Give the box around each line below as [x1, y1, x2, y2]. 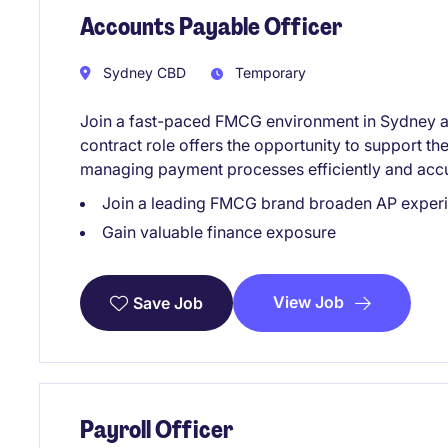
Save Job [133, 292, 203, 313]
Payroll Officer [80, 413, 233, 445]
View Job [273, 291, 344, 312]
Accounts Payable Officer [80, 11, 342, 43]
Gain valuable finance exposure [102, 221, 336, 242]
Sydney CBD [99, 63, 186, 81]
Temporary [231, 63, 306, 81]
